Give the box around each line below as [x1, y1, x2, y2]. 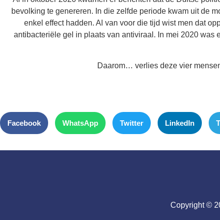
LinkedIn [165, 118, 194, 127]
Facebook [7, 118, 41, 127]
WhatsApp [62, 118, 98, 127]
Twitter [120, 118, 143, 127]
